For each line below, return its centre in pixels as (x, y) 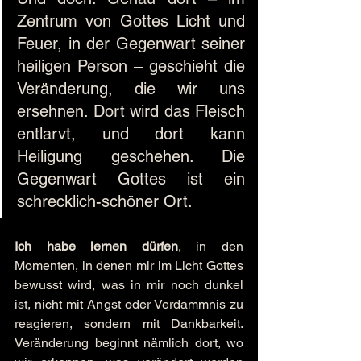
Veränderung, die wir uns (131, 89)
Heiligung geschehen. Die (131, 156)
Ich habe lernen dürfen (96, 246)
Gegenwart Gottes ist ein (131, 179)
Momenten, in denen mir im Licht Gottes (129, 266)
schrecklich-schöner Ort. (105, 201)
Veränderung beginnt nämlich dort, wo (129, 343)
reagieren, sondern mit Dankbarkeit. (129, 324)
